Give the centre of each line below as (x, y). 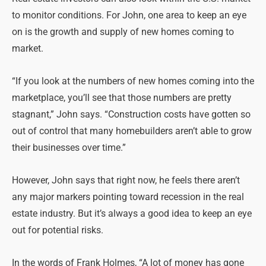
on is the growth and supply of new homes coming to (123, 32)
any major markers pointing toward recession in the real (128, 197)
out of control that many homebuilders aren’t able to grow (132, 131)
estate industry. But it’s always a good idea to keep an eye (132, 213)
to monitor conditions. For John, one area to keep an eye (129, 15)
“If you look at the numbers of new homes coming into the (133, 81)
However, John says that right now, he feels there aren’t (126, 180)
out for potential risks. (58, 230)
